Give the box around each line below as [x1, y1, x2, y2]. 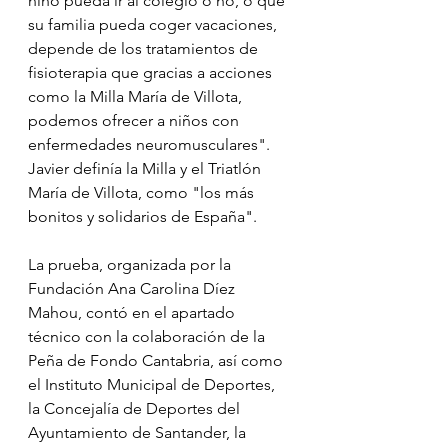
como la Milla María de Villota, [28, 86, 246, 106]
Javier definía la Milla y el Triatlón [28, 158, 265, 178]
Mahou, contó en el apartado [28, 302, 239, 322]
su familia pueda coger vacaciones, [28, 14, 281, 34]
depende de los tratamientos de [28, 38, 262, 58]
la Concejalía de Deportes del [28, 398, 244, 418]
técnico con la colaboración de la [28, 326, 269, 346]
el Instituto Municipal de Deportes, [28, 374, 279, 394]
